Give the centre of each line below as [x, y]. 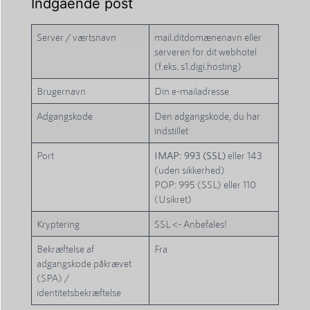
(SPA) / [53, 278]
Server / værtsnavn [77, 37]
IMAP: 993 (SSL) [190, 156]
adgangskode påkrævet [84, 264]
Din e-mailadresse [192, 91]
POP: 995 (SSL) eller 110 [206, 185]
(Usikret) [173, 199]
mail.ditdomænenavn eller [208, 37]
